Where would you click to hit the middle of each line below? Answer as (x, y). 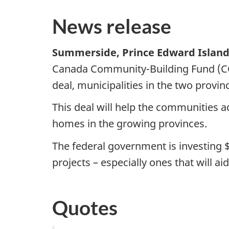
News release (112, 26)
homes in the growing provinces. (130, 124)
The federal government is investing (137, 146)
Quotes (85, 208)
